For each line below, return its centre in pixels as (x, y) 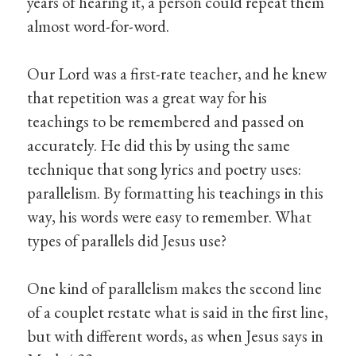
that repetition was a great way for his (147, 98)
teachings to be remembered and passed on (166, 122)
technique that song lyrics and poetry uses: (164, 169)
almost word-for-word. (99, 26)
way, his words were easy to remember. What (170, 217)
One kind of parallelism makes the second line (175, 288)
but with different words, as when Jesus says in (176, 336)
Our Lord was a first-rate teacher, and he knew (177, 74)
